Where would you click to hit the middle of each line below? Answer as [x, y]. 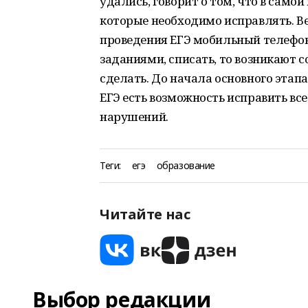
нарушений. [134, 117]
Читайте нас [145, 214]
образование [186, 165]
